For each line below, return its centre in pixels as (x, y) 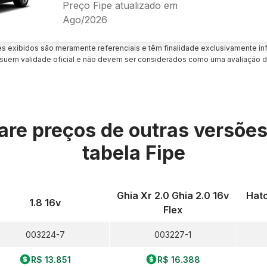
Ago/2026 (85, 19)
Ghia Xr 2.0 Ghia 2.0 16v (173, 195)
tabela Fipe (133, 153)
